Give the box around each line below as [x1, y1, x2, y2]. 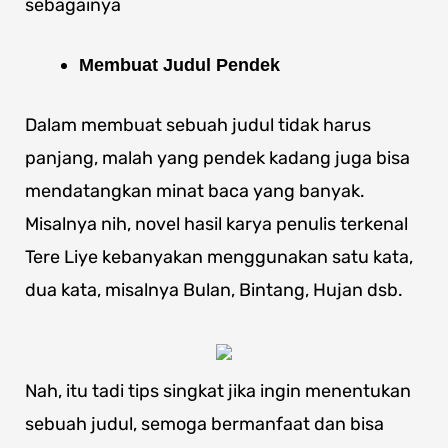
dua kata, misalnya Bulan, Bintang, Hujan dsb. [25, 279, 403, 302]
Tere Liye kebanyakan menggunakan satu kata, [25, 246, 413, 269]
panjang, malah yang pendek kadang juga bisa [25, 147, 410, 170]
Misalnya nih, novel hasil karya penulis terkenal [25, 213, 408, 236]
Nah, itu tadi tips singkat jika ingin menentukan [25, 380, 411, 403]
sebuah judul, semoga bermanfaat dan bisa [25, 413, 384, 436]
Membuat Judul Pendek [79, 55, 280, 76]
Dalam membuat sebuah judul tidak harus [25, 114, 371, 137]
